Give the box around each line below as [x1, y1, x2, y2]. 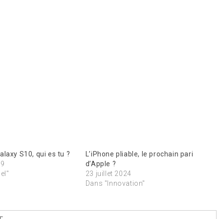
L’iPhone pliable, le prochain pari [85, 150, 194, 158]
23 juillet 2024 [85, 169, 131, 177]
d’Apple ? [85, 159, 116, 168]
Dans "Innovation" [85, 179, 145, 187]
